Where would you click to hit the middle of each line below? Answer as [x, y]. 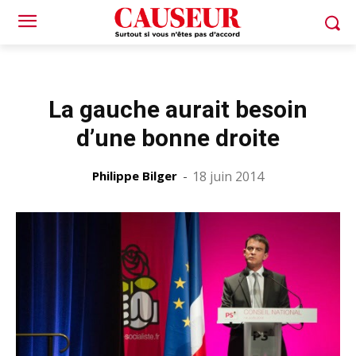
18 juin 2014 [228, 176]
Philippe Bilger [135, 176]
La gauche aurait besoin [178, 109]
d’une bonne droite [178, 138]
